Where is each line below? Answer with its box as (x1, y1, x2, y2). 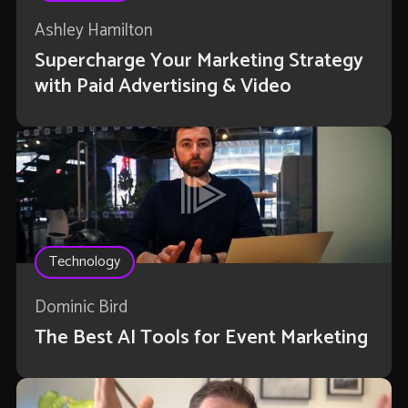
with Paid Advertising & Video (34, 70, 291, 104)
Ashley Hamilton (34, 16, 153, 46)
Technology (48, 250, 120, 275)
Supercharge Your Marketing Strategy (34, 45, 363, 78)
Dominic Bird (34, 293, 127, 322)
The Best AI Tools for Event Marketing (34, 321, 368, 355)
